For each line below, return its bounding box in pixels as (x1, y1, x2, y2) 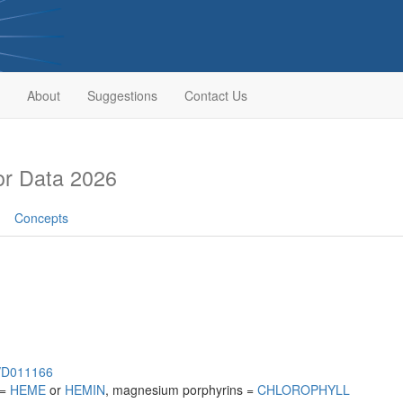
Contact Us (184, 86, 247, 104)
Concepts (14, 209, 68, 227)
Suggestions (86, 86, 157, 104)
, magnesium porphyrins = (105, 381, 257, 399)
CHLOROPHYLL (257, 381, 350, 399)
